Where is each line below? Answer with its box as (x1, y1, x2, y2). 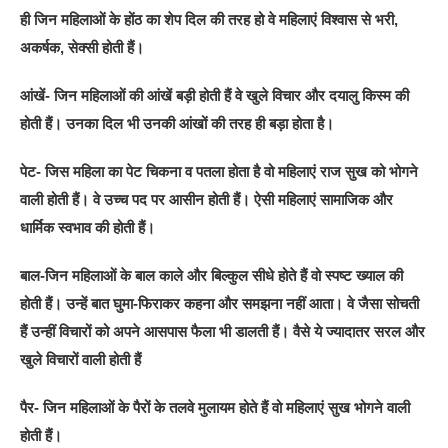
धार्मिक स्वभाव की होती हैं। (20, 219, 156, 237)
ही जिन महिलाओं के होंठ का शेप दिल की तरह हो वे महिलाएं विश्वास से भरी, (20, 11, 399, 29)
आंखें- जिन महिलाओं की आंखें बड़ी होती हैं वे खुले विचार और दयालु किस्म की (20, 87, 410, 105)
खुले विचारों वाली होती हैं (20, 351, 142, 369)
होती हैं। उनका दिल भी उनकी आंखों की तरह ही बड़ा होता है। (20, 115, 335, 133)
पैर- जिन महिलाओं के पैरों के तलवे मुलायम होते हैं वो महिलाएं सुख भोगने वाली (20, 399, 411, 417)
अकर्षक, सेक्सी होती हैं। (20, 39, 145, 57)
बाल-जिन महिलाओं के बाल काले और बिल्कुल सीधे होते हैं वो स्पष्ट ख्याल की (20, 267, 404, 285)
